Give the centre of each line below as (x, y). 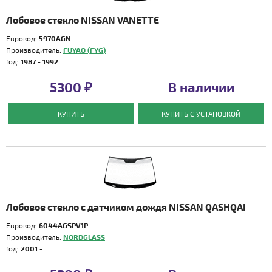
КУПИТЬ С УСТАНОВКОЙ (201, 114)
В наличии (201, 87)
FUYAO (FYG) (84, 50)
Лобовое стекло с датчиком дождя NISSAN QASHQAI (126, 207)
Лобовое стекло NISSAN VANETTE (83, 20)
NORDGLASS (84, 237)
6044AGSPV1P (63, 225)
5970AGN (55, 38)
